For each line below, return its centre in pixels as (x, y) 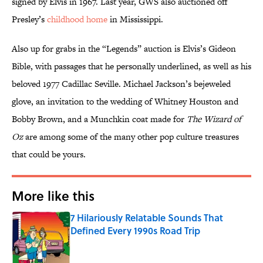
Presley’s (29, 19)
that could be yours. (49, 154)
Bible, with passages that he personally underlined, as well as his (131, 66)
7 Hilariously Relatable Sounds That (147, 218)
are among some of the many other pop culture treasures (132, 137)
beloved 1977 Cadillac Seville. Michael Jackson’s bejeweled (121, 84)
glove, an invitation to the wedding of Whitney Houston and (125, 102)
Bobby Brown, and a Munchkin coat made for (99, 119)
